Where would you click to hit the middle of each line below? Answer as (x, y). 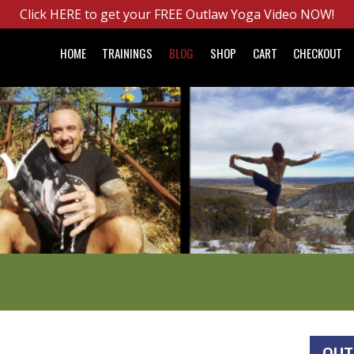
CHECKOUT (318, 53)
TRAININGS (128, 53)
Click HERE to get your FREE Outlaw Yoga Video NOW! (177, 14)
